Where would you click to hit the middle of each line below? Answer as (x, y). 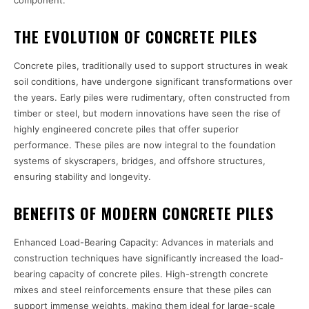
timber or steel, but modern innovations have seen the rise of (147, 113)
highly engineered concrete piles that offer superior (126, 129)
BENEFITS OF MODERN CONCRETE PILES (144, 213)
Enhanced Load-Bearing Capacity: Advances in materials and (144, 242)
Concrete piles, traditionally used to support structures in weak (151, 66)
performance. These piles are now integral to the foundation (145, 145)
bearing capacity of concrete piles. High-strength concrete (141, 274)
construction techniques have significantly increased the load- (149, 258)
